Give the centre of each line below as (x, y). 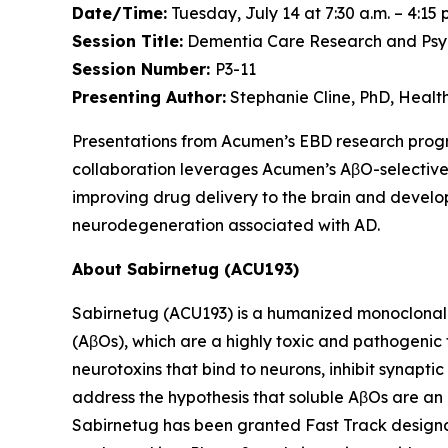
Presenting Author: (149, 97)
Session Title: (127, 41)
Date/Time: (119, 13)
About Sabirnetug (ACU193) (185, 269)
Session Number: (143, 69)
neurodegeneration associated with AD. (226, 225)
